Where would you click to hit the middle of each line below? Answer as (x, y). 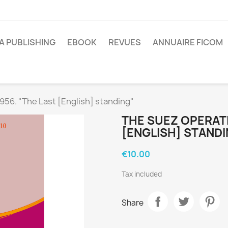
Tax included (142, 174)
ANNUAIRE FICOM (188, 42)
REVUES (125, 42)
